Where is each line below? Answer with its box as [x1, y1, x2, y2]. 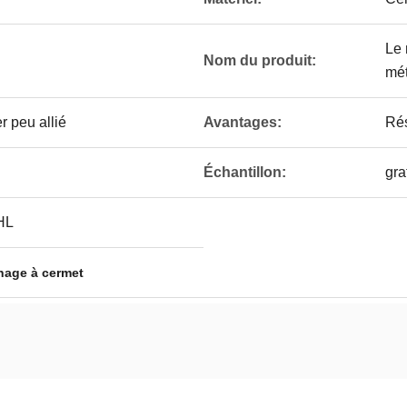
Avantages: [203, 114, 282, 130]
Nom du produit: [203, 53, 316, 68]
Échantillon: [203, 164, 286, 180]
